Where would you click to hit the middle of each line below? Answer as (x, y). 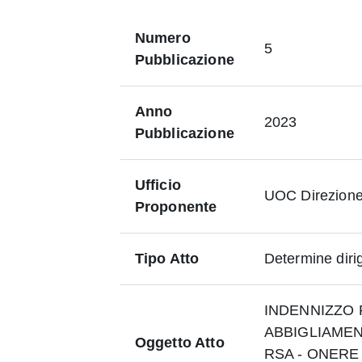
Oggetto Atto (179, 343)
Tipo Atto (167, 259)
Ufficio (158, 185)
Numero (162, 38)
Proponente (176, 207)
